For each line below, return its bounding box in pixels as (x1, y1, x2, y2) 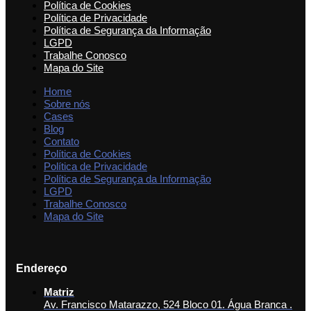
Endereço (16, 262, 67, 275)
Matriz (44, 286, 74, 299)
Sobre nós (44, 98, 90, 110)
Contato (44, 135, 79, 148)
